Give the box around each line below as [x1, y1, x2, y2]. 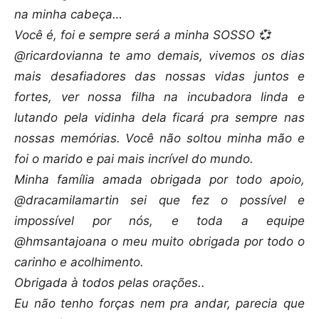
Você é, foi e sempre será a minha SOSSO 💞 [14, 28, 271, 43]
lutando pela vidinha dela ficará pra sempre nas [14, 110, 305, 125]
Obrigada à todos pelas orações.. [14, 276, 205, 291]
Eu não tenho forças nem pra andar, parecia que [14, 296, 305, 311]
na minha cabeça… [14, 7, 122, 22]
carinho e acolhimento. [14, 255, 144, 270]
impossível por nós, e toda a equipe [14, 214, 305, 229]
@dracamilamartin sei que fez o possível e [14, 193, 305, 208]
